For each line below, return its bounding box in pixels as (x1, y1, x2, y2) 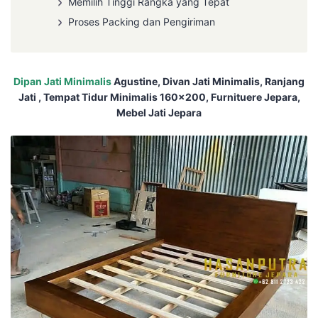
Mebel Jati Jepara (116, 106, 202, 119)
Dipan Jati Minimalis (13, 75, 111, 87)
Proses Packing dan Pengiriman (68, 16, 215, 28)
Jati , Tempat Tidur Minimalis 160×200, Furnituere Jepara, (18, 90, 300, 103)
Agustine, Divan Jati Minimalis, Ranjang (111, 75, 305, 87)
